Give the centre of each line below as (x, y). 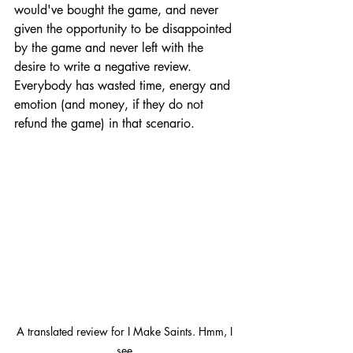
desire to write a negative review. (105, 66)
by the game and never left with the (111, 47)
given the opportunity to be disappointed (125, 28)
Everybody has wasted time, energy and (124, 85)
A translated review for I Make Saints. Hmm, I (126, 332)
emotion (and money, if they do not (111, 104)
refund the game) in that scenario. (106, 123)
